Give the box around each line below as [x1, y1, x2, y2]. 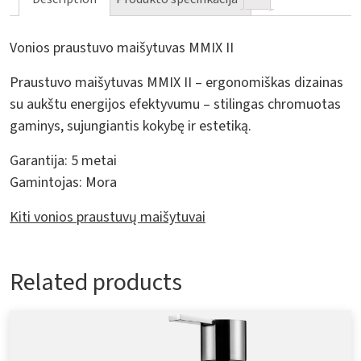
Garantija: [10, 150, 68, 171]
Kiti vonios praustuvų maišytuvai [10, 206, 205, 227]
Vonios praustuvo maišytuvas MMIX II [10, 37, 234, 58]
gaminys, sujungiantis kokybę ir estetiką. [10, 115, 251, 136]
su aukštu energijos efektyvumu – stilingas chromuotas [10, 93, 341, 114]
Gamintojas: [10, 172, 82, 193]
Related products [10, 264, 182, 300]
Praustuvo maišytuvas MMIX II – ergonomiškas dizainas [10, 72, 343, 93]
